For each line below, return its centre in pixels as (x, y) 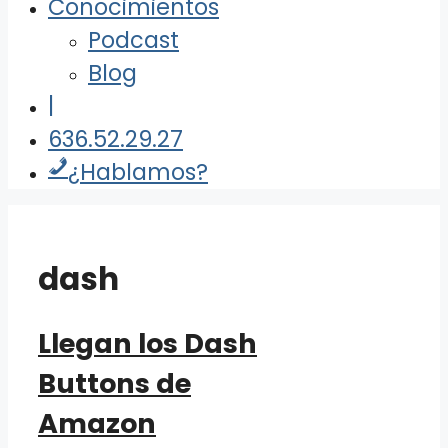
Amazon (97, 424)
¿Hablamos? (138, 172)
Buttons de (114, 384)
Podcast (133, 40)
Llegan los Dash (147, 344)
